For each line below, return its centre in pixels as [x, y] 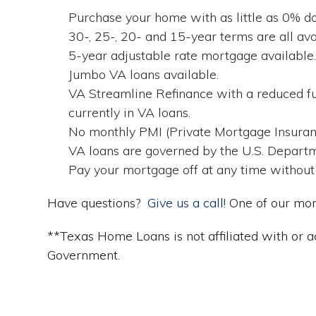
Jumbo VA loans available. [144, 74]
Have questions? [98, 202]
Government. [84, 255]
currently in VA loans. [130, 112]
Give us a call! [187, 202]
